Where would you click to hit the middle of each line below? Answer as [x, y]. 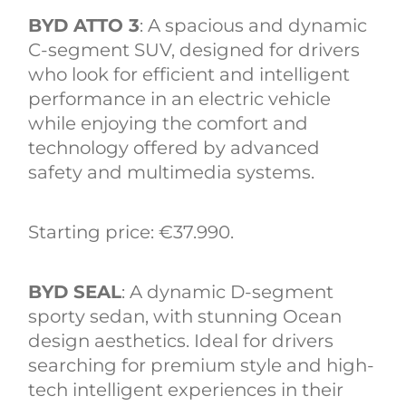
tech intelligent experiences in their [186, 389]
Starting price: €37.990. [131, 232]
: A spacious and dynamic [254, 26]
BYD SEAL [75, 291]
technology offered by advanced [174, 148]
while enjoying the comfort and [169, 124]
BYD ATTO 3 [84, 26]
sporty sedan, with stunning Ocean [185, 316]
